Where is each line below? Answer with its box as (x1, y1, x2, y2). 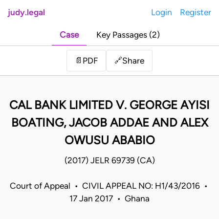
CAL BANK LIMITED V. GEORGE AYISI (9, 98, 210, 112)
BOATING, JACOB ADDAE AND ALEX (11, 115, 208, 130)
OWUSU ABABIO (64, 133, 155, 148)
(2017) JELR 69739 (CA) (64, 155, 155, 166)
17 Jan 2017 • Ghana (69, 194, 150, 204)
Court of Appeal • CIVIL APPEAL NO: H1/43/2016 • (9, 181, 210, 191)
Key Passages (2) (96, 30, 160, 40)
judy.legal (8, 7, 45, 17)
